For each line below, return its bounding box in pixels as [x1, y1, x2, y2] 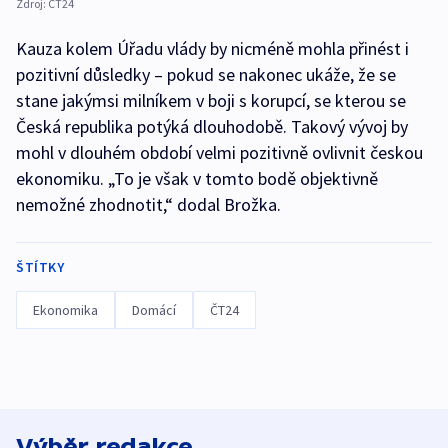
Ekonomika [33, 301, 98, 320]
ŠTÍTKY [16, 258, 64, 277]
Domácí [132, 301, 176, 320]
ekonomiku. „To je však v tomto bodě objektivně [16, 167, 378, 191]
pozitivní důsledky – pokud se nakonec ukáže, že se [16, 63, 396, 87]
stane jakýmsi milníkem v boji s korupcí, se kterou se [16, 89, 406, 113]
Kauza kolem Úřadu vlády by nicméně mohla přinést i [16, 37, 409, 61]
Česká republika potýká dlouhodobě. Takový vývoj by [16, 115, 408, 139]
